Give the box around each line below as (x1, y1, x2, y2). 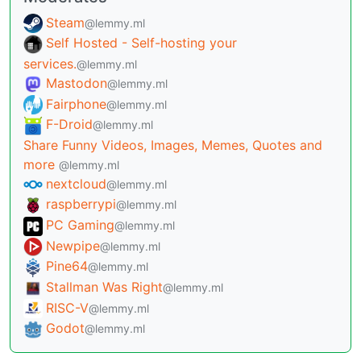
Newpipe (46, 237, 100, 254)
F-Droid (46, 116, 93, 133)
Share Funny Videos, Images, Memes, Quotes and (23, 136, 322, 153)
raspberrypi (46, 196, 116, 213)
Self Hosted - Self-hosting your (46, 35, 237, 52)
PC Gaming (46, 217, 114, 234)
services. (23, 55, 77, 72)
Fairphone (46, 95, 106, 112)
